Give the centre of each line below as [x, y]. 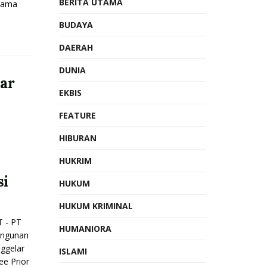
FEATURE [77, 115]
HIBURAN [77, 138]
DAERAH [76, 47]
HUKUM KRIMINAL [96, 206]
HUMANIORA [85, 229]
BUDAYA [76, 25]
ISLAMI [73, 251]
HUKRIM [75, 161]
